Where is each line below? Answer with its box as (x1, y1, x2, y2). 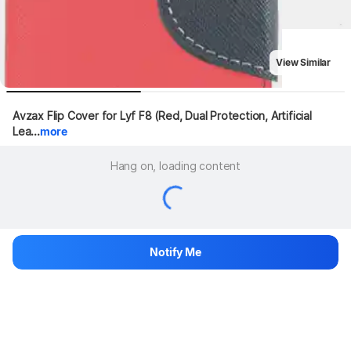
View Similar (276, 56, 331, 68)
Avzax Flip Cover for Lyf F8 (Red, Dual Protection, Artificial (13, 109, 312, 122)
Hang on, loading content (110, 158, 241, 172)
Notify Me (150, 245, 201, 259)
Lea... (13, 125, 40, 138)
